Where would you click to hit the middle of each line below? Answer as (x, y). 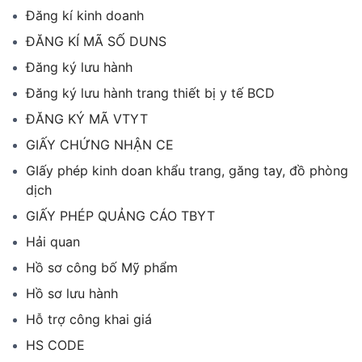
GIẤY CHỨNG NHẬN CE (100, 145)
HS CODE (55, 345)
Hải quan (53, 242)
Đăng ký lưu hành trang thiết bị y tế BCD (150, 93)
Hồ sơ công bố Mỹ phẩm (102, 268)
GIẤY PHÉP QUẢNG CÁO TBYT (120, 216)
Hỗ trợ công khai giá (89, 320)
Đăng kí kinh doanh (85, 16)
